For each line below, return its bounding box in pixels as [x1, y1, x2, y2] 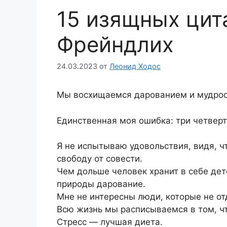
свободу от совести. [57, 154, 142, 164]
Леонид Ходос [109, 62, 161, 71]
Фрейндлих [57, 31, 174, 57]
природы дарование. [57, 179, 145, 190]
